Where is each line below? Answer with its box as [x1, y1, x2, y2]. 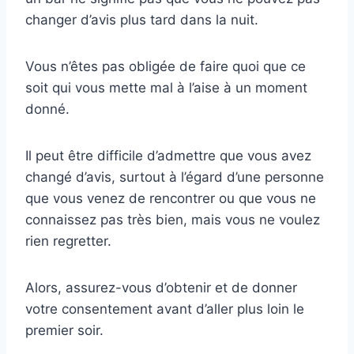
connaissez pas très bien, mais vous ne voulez [25, 212, 320, 228]
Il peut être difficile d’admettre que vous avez [25, 148, 311, 164]
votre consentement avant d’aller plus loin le [25, 301, 304, 318]
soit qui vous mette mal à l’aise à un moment [25, 80, 307, 96]
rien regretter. [25, 233, 111, 250]
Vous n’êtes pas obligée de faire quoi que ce [25, 58, 306, 75]
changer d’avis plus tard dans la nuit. [25, 12, 258, 28]
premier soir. [25, 322, 104, 339]
